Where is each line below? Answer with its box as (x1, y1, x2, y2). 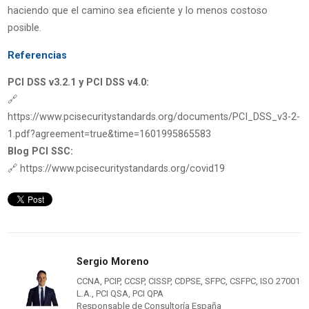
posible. (7, 22, 41, 34)
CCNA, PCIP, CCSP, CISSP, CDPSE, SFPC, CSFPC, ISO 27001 (76, 276, 300, 287)
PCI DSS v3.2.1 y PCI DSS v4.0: (7, 77, 149, 89)
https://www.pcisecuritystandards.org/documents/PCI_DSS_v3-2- (7, 111, 300, 123)
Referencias (7, 49, 67, 61)
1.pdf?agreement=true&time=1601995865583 (7, 128, 211, 141)
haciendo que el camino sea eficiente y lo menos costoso (7, 5, 268, 17)
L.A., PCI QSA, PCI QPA (76, 288, 163, 299)
